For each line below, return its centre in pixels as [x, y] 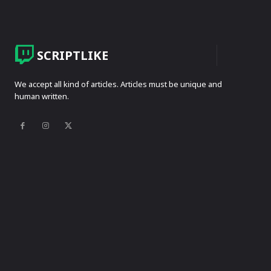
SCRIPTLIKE [73, 55]
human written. [42, 96]
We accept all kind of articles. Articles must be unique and [118, 84]
